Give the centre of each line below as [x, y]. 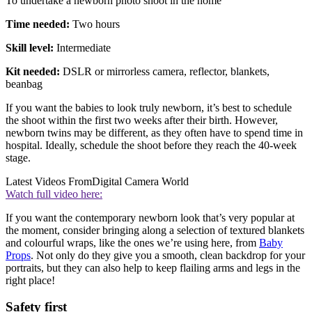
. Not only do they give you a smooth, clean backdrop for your [168, 255]
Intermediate [82, 47]
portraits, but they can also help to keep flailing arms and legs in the [153, 267]
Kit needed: [33, 71]
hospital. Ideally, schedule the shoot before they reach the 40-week [151, 145]
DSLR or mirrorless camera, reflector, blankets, [165, 71]
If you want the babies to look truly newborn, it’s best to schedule [149, 107]
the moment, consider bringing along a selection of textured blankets [155, 230]
